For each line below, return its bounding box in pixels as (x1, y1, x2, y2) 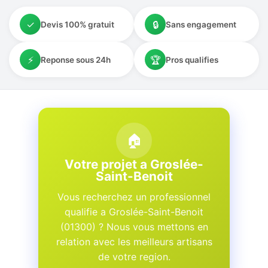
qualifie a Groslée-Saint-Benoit (65, 206, 203, 218)
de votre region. (98, 251, 170, 263)
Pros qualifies (166, 54, 218, 65)
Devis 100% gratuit (41, 19, 114, 29)
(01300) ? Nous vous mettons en (60, 221, 208, 233)
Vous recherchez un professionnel (57, 191, 211, 203)
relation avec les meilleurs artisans (56, 236, 212, 248)
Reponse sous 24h (41, 54, 111, 65)
